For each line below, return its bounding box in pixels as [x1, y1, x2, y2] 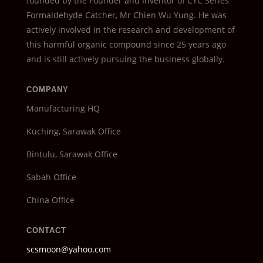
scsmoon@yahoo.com [26, 244, 111, 255]
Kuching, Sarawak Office [26, 126, 121, 137]
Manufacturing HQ [26, 103, 100, 114]
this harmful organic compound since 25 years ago [26, 39, 226, 50]
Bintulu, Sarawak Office [26, 149, 117, 160]
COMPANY [26, 85, 69, 94]
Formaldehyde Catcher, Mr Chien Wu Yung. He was [26, 9, 227, 21]
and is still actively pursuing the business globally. [26, 53, 225, 65]
